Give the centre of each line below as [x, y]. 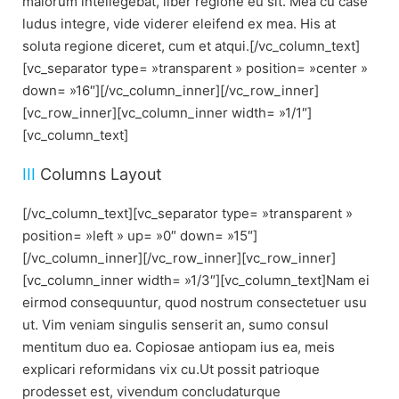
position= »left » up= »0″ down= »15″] [140, 236]
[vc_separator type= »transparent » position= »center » [195, 69]
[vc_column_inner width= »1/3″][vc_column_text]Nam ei [196, 281]
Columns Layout [99, 175]
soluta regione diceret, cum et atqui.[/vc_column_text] [191, 46]
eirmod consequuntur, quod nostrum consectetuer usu [195, 303]
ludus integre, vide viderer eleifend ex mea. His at [179, 24]
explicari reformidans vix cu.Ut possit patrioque [171, 370]
